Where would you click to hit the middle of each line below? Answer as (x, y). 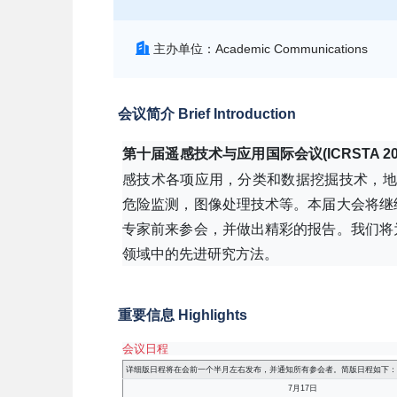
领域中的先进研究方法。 (200, 253)
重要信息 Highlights (183, 315)
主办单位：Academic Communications (261, 49)
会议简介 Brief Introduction (207, 114)
